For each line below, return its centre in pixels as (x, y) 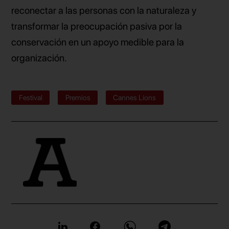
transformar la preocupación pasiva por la (97, 26)
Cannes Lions (135, 98)
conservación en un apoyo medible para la (98, 42)
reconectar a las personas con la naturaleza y (104, 10)
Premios (78, 98)
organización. (39, 58)
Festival (30, 98)
